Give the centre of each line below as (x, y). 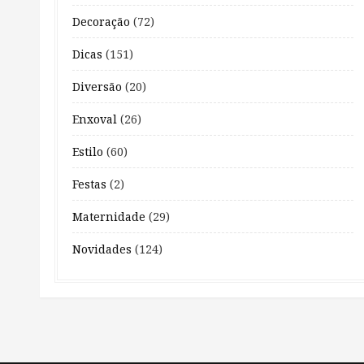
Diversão (97, 86)
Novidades (102, 249)
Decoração (101, 21)
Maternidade (109, 216)
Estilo (88, 151)
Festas (89, 184)
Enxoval (95, 119)
